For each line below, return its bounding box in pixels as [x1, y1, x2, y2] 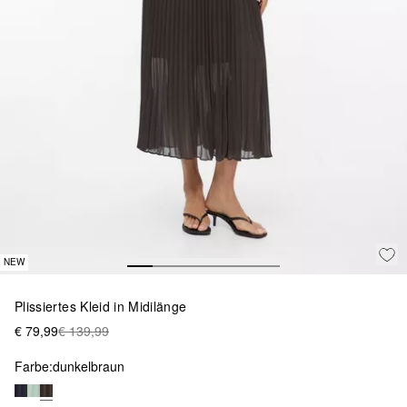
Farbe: [15, 356, 53, 375]
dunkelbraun [53, 356, 124, 375]
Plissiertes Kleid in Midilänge [15, 296, 187, 315]
